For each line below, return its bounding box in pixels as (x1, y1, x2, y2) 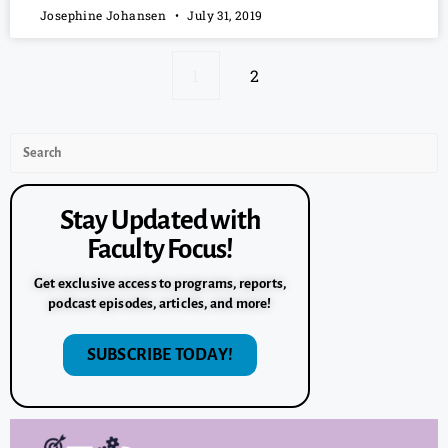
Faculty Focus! (86, 235, 234, 265)
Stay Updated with (59, 206, 261, 236)
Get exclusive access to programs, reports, (33, 276, 287, 292)
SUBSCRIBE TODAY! (86, 346, 234, 365)
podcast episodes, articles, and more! (48, 296, 272, 312)
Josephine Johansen (40, 7, 170, 24)
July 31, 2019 (184, 7, 263, 24)
